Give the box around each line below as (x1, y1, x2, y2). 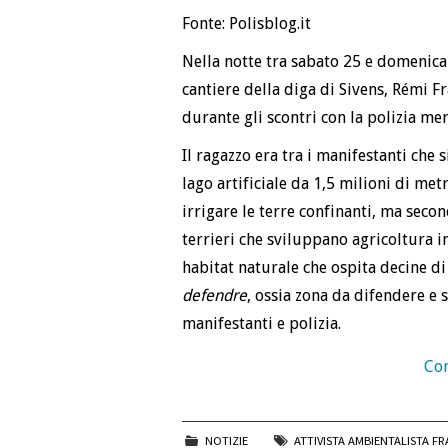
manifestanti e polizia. (182, 314, 341, 334)
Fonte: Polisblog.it (182, 14, 311, 34)
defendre (182, 286, 247, 306)
